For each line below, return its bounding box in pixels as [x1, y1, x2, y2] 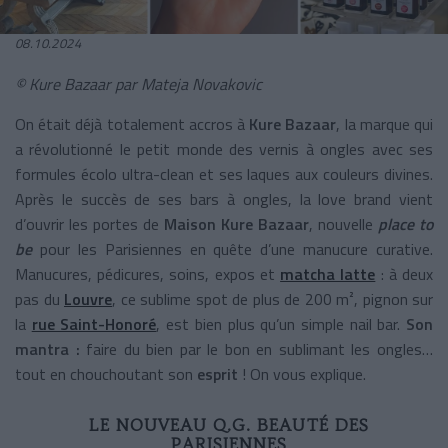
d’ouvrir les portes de [15, 211, 164, 236]
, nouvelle [309, 211, 378, 236]
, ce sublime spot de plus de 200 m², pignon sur [112, 286, 433, 311]
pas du [15, 286, 64, 311]
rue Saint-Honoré [31, 311, 157, 336]
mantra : [15, 336, 87, 361]
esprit [197, 361, 242, 386]
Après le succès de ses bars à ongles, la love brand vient [15, 186, 433, 211]
